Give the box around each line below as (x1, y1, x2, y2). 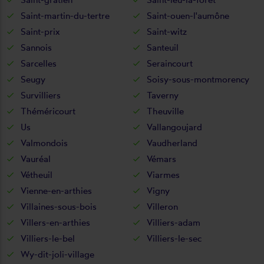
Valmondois (21, 137, 68, 148)
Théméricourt (21, 105, 75, 117)
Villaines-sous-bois (21, 200, 97, 212)
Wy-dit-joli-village (21, 248, 94, 260)
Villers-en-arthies (21, 216, 90, 228)
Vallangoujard (147, 121, 202, 133)
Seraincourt (147, 57, 193, 69)
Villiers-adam (147, 216, 200, 228)
